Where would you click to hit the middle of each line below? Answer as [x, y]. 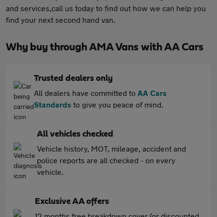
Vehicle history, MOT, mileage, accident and [111, 148]
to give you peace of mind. [117, 104]
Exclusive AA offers [72, 201]
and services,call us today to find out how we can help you [106, 8]
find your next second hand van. [61, 20]
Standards [53, 104]
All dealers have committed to [86, 93]
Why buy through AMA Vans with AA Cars [105, 47]
